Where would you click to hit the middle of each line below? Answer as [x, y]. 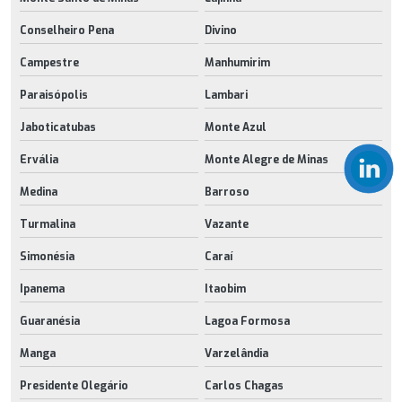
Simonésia [47, 256]
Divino [220, 30]
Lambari [226, 95]
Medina [39, 192]
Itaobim [225, 288]
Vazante [226, 224]
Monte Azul [235, 127]
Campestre [49, 62]
